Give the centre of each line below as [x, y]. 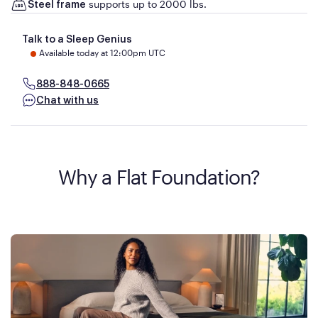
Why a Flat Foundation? [159, 177]
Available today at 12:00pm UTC [102, 53]
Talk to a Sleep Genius [77, 40]
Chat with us [67, 101]
